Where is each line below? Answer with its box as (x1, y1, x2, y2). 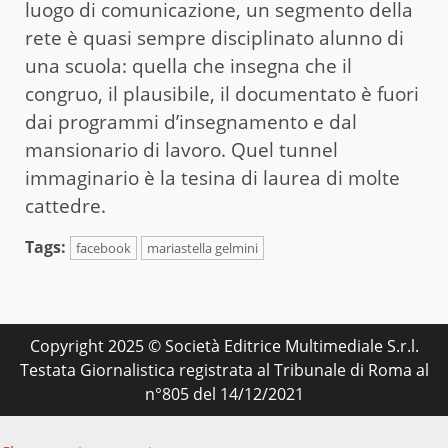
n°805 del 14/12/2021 (144, 383, 304, 406)
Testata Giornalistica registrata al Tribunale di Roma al (19, 359, 429, 382)
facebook (76, 239, 131, 258)
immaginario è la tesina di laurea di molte (25, 165, 400, 192)
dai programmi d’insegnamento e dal (25, 109, 357, 136)
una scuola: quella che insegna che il (25, 53, 352, 80)
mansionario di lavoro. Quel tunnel (25, 137, 338, 164)
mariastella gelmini (147, 239, 258, 258)
